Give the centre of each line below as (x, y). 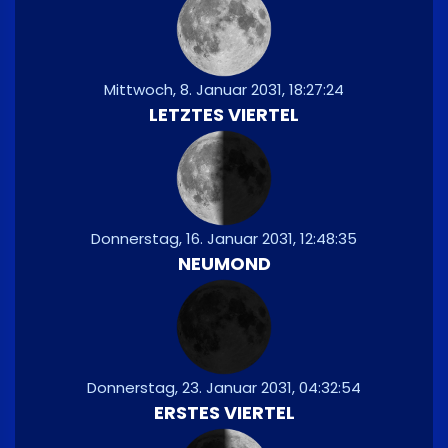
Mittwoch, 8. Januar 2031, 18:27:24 (224, 90)
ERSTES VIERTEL (224, 413)
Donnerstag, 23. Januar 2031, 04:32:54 (224, 388)
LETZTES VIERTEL (224, 115)
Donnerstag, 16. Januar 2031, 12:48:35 (224, 239)
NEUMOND (224, 264)
